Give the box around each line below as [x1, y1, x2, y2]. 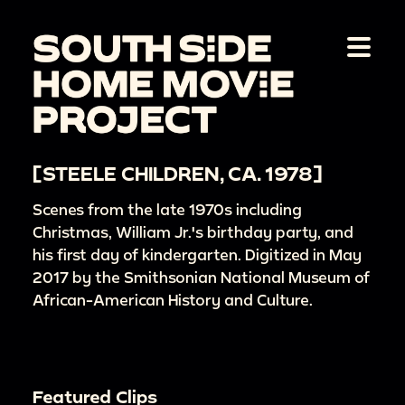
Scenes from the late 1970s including [33, 201, 302, 219]
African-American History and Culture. [33, 291, 313, 309]
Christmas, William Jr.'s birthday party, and [33, 223, 353, 241]
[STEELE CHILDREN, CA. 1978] [33, 162, 323, 184]
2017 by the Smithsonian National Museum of [33, 268, 370, 287]
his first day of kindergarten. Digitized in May [33, 246, 362, 264]
